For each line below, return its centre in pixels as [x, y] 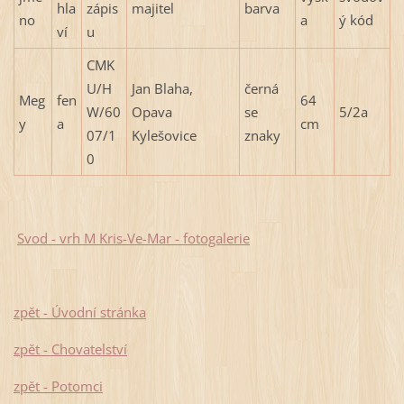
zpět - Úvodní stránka [79, 312]
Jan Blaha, [162, 88]
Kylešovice [164, 135]
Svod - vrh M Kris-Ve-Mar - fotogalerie [133, 238]
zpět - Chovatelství [70, 349]
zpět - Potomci [58, 386]
